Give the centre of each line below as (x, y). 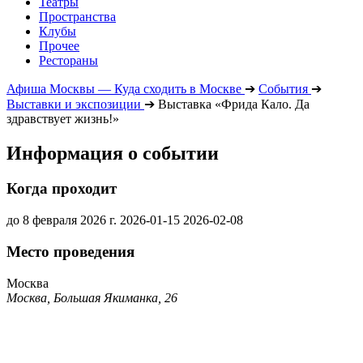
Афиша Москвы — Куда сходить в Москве (124, 88)
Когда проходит (62, 189)
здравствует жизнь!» (63, 118)
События (283, 88)
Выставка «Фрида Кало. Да (234, 104)
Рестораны (68, 60)
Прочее (59, 45)
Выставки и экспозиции (74, 104)
